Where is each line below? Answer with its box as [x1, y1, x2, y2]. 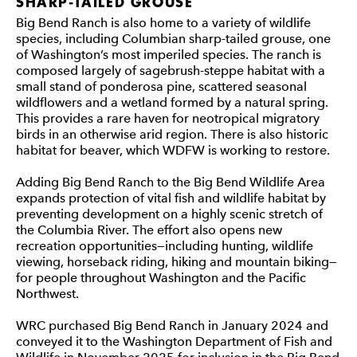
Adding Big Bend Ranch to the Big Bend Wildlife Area [16, 175, 325, 190]
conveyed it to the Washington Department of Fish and [16, 334, 332, 349]
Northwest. [16, 286, 79, 301]
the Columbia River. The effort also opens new [16, 222, 282, 237]
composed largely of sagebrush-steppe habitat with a [16, 63, 325, 78]
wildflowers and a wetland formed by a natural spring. [16, 95, 328, 110]
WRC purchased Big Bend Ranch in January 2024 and [16, 318, 328, 333]
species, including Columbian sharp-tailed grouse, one [16, 31, 331, 46]
